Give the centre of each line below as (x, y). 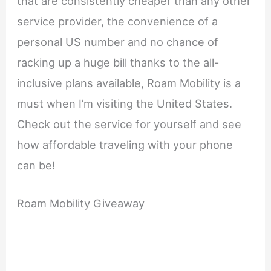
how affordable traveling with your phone (125, 145)
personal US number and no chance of (118, 42)
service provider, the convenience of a (118, 21)
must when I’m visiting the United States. (125, 104)
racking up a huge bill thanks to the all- (118, 63)
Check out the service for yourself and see (129, 124)
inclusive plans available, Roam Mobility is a (129, 83)
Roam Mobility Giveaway (81, 204)
